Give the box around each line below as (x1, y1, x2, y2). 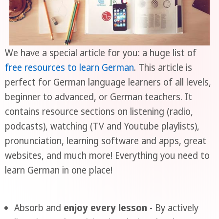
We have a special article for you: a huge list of (4, 46, 197, 59)
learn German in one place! (4, 163, 112, 176)
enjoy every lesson (63, 201, 147, 215)
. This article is (133, 61, 192, 74)
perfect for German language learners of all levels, (4, 75, 211, 88)
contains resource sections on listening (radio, (4, 105, 193, 118)
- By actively (147, 201, 198, 215)
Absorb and (14, 201, 64, 215)
